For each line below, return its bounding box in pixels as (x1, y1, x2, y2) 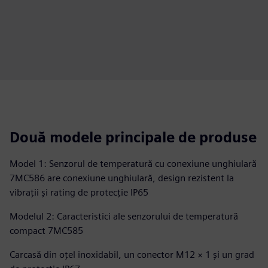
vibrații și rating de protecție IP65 (10, 187, 148, 198)
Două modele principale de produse (10, 129, 257, 146)
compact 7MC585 (10, 225, 83, 236)
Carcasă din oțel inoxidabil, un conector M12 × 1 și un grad (10, 249, 254, 260)
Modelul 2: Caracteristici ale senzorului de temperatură (10, 211, 238, 222)
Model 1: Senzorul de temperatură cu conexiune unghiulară (10, 158, 257, 169)
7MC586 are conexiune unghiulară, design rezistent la (10, 172, 234, 184)
